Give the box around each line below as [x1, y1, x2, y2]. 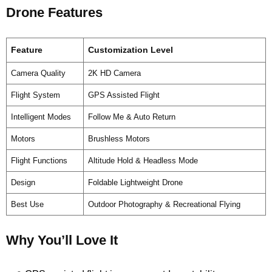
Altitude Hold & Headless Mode [87, 155, 198, 165]
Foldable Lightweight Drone [87, 177, 183, 187]
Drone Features [6, 4, 103, 20]
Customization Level [88, 44, 173, 55]
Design [10, 177, 35, 187]
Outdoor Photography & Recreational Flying [87, 199, 240, 209]
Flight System [10, 90, 60, 100]
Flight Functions [10, 155, 67, 165]
